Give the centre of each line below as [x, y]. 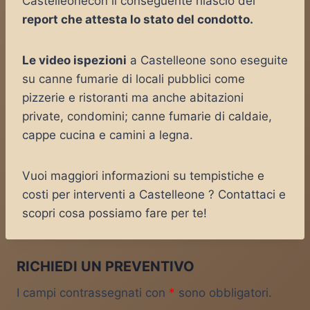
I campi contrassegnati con [93, 293]
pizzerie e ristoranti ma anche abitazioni [133, 98]
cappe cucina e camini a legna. [108, 135]
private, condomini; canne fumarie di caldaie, [147, 116]
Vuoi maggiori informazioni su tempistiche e [143, 176]
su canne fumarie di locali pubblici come [134, 79]
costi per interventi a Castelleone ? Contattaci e [154, 194]
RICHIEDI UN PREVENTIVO [106, 266]
